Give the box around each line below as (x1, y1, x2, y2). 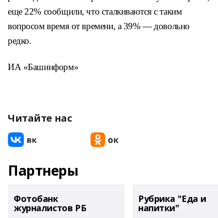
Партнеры (8, 161, 78, 180)
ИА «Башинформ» (8, 62, 79, 72)
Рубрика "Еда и (138, 193, 206, 204)
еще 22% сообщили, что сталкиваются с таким (8, 6, 182, 17)
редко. (8, 36, 32, 46)
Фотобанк (14, 193, 58, 204)
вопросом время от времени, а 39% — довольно (8, 21, 190, 31)
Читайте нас (8, 111, 72, 125)
